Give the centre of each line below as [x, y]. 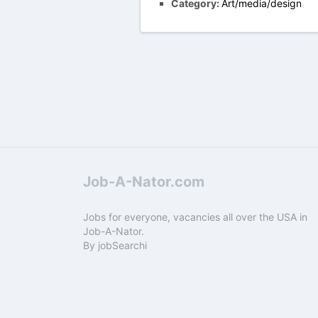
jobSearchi [122, 245]
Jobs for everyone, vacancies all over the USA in [195, 217]
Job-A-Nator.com [144, 182]
